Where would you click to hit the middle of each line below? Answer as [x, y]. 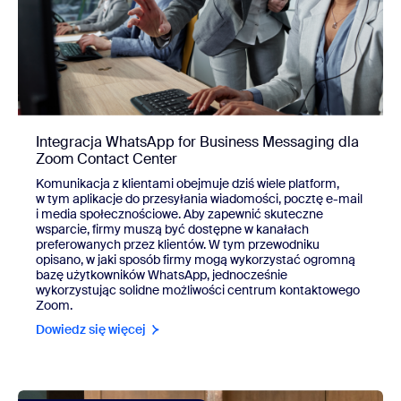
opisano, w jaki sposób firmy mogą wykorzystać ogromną [196, 259]
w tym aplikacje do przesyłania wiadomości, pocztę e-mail [199, 198]
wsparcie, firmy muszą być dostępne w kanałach [172, 229]
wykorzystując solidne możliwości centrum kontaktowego [198, 290]
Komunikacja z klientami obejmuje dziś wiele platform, [188, 183]
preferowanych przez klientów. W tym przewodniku [178, 244]
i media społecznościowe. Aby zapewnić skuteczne [179, 213]
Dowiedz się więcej [91, 329]
